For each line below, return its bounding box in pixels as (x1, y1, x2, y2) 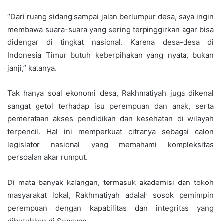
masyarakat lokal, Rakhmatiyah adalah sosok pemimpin (7, 190, 214, 200)
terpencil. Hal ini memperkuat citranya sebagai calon (7, 126, 214, 136)
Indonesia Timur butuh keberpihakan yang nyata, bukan (7, 50, 214, 60)
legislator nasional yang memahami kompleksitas (7, 139, 214, 149)
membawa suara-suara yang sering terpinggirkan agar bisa (7, 24, 214, 34)
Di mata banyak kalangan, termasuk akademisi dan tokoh (7, 177, 214, 187)
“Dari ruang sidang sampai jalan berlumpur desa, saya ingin (7, 11, 214, 21)
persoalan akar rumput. (7, 152, 88, 162)
